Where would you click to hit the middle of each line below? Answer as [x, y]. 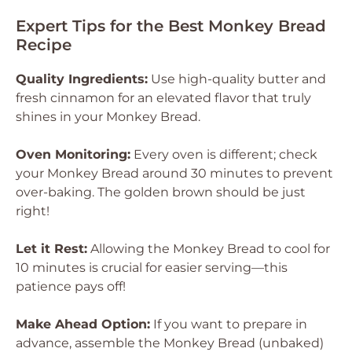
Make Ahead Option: [83, 324]
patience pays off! [71, 286]
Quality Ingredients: [82, 79]
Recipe [44, 45]
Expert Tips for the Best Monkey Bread [171, 26]
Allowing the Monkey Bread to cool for [209, 249]
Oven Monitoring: [73, 154]
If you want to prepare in [229, 324]
